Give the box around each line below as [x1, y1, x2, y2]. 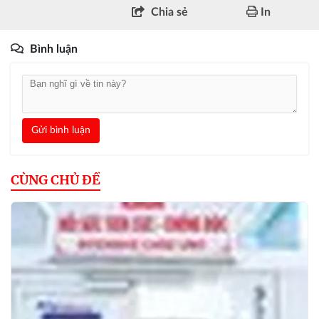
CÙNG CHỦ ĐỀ [11, 171, 100, 188]
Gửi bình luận [31, 125, 90, 135]
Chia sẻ [150, 6, 188, 18]
